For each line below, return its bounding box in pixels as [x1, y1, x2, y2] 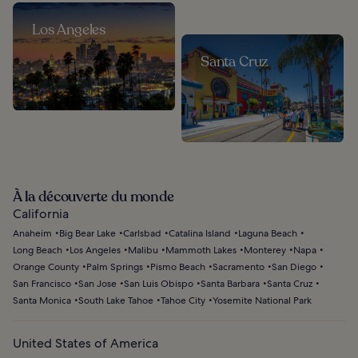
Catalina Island [169, 226, 231, 240]
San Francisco [13, 276, 71, 290]
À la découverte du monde [13, 186, 174, 206]
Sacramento [213, 260, 265, 273]
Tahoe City [161, 293, 205, 307]
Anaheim [13, 226, 52, 240]
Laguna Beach [238, 226, 297, 240]
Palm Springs [86, 260, 143, 273]
